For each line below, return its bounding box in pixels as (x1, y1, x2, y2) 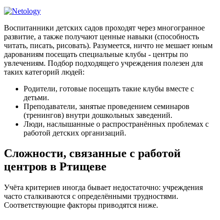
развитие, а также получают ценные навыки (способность (4, 32, 199, 41)
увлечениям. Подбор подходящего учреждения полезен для (4, 58, 203, 67)
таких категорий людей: (4, 67, 84, 76)
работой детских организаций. (24, 128, 126, 137)
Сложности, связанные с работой (4, 147, 181, 160)
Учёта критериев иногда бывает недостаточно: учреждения (4, 183, 203, 192)
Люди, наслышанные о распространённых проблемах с (24, 119, 209, 128)
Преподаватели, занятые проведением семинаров (24, 102, 190, 110)
